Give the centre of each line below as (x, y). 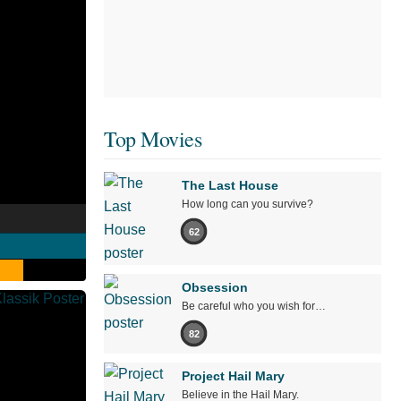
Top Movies (153, 139)
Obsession (215, 288)
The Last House (230, 186)
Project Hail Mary (233, 376)
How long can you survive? (247, 205)
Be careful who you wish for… (254, 307)
